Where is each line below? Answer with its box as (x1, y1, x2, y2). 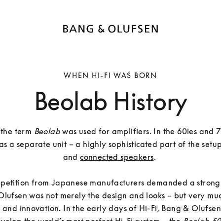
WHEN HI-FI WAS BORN (64, 71, 157, 80)
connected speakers (80, 152, 154, 162)
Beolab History (34, 87, 187, 116)
